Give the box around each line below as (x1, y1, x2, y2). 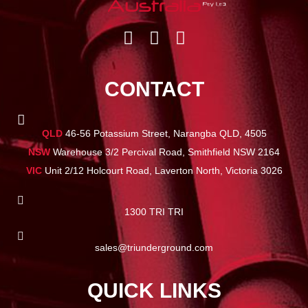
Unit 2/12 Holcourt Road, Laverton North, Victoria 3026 (41, 164, 283, 176)
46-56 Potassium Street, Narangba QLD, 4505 (62, 128, 267, 140)
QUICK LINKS (87, 279, 221, 302)
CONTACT (104, 78, 204, 101)
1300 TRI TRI (124, 206, 184, 218)
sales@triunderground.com (95, 242, 213, 254)
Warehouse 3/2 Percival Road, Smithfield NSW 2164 (50, 146, 280, 157)
